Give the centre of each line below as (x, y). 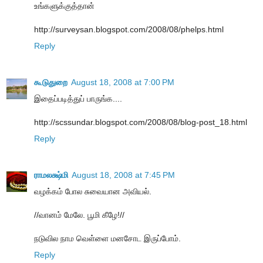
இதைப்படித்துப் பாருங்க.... (78, 99)
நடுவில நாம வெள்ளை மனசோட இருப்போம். (107, 239)
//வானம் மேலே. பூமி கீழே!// (79, 215)
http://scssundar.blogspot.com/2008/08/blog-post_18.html (141, 122)
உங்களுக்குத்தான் (64, 6)
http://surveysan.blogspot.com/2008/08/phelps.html (129, 30)
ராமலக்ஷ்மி (51, 175)
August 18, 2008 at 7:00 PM (123, 82)
